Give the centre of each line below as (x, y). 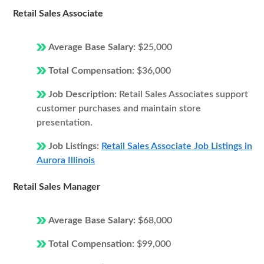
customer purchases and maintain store (119, 108)
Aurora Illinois (66, 160)
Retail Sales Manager (57, 187)
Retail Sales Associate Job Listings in (177, 146)
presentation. (65, 123)
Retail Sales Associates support (184, 94)
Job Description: (84, 94)
